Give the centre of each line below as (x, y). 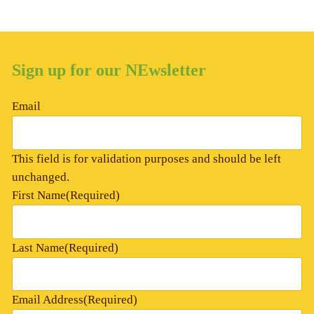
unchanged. (40, 177)
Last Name (38, 247)
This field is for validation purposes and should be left (146, 158)
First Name (39, 195)
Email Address (47, 300)
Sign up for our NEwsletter (109, 70)
